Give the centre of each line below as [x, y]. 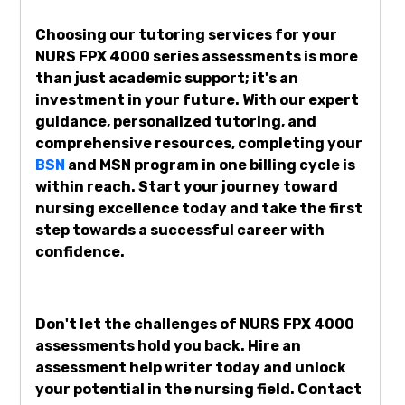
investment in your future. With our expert [197, 100]
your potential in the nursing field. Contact [198, 390]
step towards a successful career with [180, 231]
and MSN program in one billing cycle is [210, 165]
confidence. [80, 252]
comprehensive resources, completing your [199, 144]
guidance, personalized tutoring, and [176, 122]
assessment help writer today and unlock [191, 368]
